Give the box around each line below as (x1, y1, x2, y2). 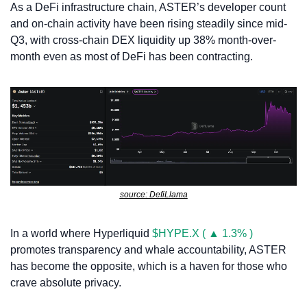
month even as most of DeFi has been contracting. (10, 51, 256, 63)
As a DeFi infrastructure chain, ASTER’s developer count (10, 1, 286, 14)
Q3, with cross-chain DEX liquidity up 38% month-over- (10, 34, 276, 47)
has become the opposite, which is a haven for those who (10, 260, 287, 272)
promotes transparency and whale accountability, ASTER (10, 243, 286, 256)
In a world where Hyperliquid (10, 227, 152, 239)
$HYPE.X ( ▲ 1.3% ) (152, 227, 253, 239)
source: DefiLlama (119, 189, 188, 199)
